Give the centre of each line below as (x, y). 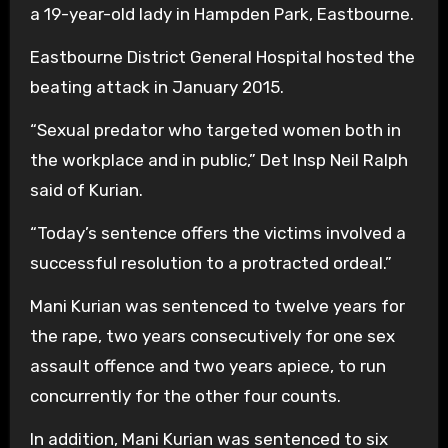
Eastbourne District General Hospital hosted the (222, 57)
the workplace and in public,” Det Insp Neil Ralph (218, 160)
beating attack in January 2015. (156, 87)
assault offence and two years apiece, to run (207, 366)
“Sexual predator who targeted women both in (215, 130)
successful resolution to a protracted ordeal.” (210, 263)
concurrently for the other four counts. (185, 396)
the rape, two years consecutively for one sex (212, 336)
